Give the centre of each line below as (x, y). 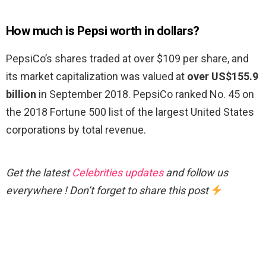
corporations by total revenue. (76, 130)
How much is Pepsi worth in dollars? (103, 31)
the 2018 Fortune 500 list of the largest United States (130, 112)
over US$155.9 (223, 77)
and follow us (196, 173)
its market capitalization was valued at (96, 77)
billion (21, 94)
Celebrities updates (118, 173)
